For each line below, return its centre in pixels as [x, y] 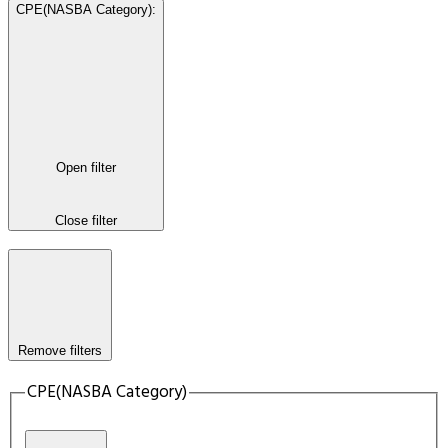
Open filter [86, 168]
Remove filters [60, 351]
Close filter [86, 221]
